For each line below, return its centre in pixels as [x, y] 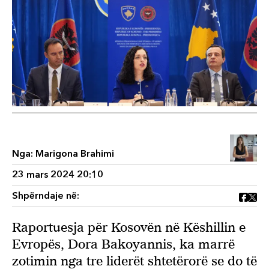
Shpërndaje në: [46, 196]
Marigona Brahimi [75, 154]
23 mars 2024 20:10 [58, 175]
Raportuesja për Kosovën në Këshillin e [129, 227]
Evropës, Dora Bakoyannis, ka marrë [123, 244]
